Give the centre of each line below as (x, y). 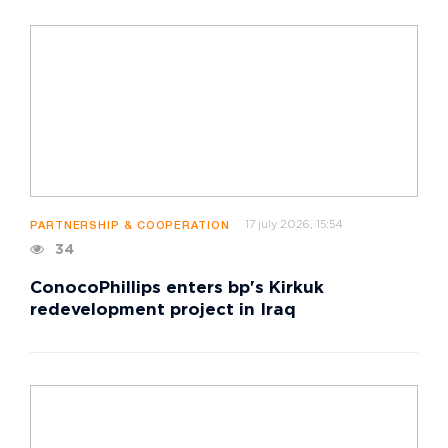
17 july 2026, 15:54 (293, 224)
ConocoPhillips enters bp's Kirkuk (177, 288)
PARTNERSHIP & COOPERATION (130, 225)
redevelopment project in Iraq (163, 310)
